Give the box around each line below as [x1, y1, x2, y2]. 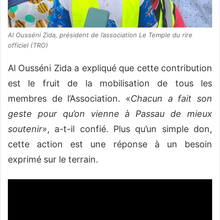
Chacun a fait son [131, 93, 212, 104]
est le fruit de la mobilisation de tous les [8, 78, 212, 88]
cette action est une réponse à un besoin [8, 138, 212, 149]
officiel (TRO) [8, 41, 48, 49]
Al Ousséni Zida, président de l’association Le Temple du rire [8, 30, 192, 39]
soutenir [8, 123, 42, 134]
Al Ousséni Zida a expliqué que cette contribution [8, 62, 212, 73]
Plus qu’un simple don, [113, 123, 213, 134]
